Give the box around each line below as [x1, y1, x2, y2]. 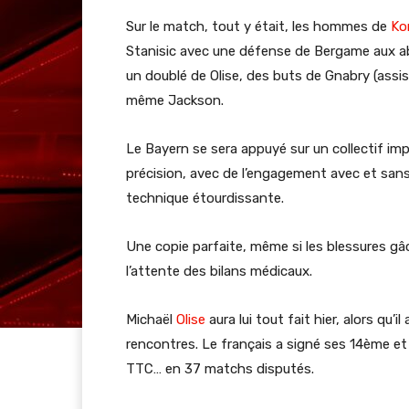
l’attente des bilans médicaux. [126, 262, 312, 279]
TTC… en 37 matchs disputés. [126, 360, 314, 377]
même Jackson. [126, 91, 224, 109]
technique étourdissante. [126, 189, 284, 206]
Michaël [126, 310, 176, 328]
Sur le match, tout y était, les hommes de [126, 17, 391, 35]
